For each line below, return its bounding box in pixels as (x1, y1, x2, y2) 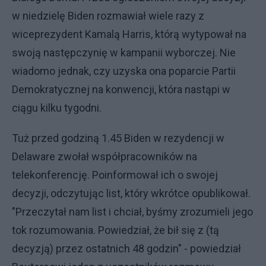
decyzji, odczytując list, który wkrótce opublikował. (12, 187, 251, 199)
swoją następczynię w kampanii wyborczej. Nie (12, 46, 236, 59)
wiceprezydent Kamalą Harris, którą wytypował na (12, 28, 246, 40)
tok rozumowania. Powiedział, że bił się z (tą (12, 224, 219, 236)
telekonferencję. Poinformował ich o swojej (12, 169, 218, 181)
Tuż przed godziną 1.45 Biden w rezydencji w (12, 132, 224, 144)
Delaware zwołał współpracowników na (12, 150, 197, 163)
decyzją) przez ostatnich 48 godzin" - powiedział (12, 242, 241, 255)
